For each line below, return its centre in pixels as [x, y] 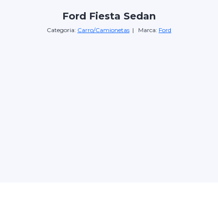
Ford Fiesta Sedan [109, 16]
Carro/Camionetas [103, 30]
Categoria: [62, 30]
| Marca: [144, 30]
